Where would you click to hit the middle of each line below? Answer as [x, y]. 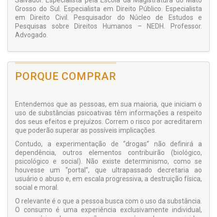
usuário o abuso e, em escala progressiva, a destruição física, [108, 179]
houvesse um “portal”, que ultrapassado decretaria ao [108, 170]
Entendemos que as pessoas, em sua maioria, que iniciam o [108, 104]
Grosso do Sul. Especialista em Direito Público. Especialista [108, 9]
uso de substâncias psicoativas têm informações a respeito [108, 113]
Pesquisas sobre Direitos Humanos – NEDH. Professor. [108, 26]
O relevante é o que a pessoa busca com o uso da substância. [108, 201]
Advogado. [31, 35]
